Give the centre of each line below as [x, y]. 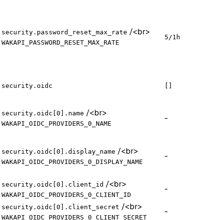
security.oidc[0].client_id [53, 184]
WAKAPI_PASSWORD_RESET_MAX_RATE [60, 42]
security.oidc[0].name [43, 113]
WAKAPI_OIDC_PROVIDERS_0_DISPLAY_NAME [72, 162]
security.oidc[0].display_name [58, 151]
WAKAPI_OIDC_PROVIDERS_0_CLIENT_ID [66, 194]
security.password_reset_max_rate [64, 32]
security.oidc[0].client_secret [60, 207]
